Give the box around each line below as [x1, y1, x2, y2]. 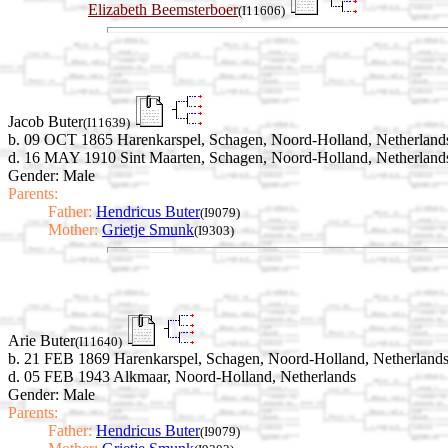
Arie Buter [8, 332, 75, 350]
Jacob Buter [8, 112, 83, 130]
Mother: [48, 220, 98, 238]
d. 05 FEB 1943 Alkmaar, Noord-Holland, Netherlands [8, 368, 356, 386]
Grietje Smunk [102, 220, 194, 238]
